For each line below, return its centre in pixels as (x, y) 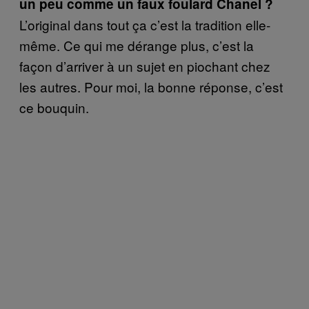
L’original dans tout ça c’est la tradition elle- (145, 24)
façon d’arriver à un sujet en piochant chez (145, 66)
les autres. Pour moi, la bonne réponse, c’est (151, 86)
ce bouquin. (54, 107)
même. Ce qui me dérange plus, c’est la (137, 45)
